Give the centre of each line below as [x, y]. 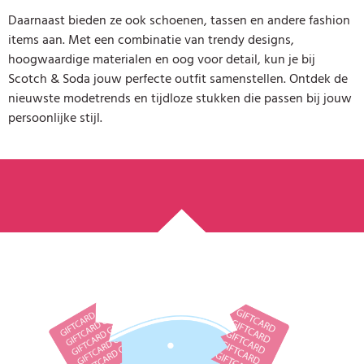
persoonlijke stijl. [55, 117]
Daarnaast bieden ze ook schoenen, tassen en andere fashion [179, 20]
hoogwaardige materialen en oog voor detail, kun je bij [162, 59]
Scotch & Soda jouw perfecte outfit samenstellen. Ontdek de [178, 78]
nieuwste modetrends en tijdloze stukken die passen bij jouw [180, 98]
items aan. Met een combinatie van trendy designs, [151, 39]
